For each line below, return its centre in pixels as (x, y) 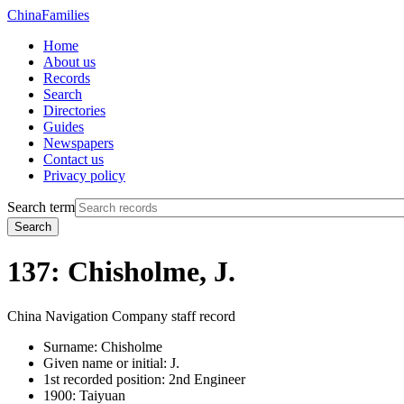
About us (69, 62)
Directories (74, 110)
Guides (64, 127)
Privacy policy (84, 175)
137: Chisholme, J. (121, 272)
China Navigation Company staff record (121, 316)
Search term (41, 207)
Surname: (70, 346)
